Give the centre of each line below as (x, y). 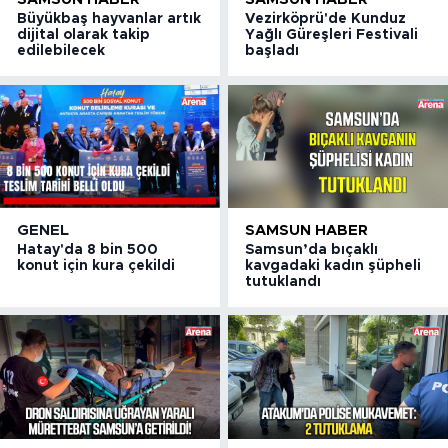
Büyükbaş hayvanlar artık (109, 19)
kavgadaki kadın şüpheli (333, 265)
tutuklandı (283, 281)
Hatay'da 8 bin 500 (87, 249)
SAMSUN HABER (307, 230)
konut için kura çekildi (96, 265)
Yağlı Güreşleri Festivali (332, 35)
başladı (272, 51)
